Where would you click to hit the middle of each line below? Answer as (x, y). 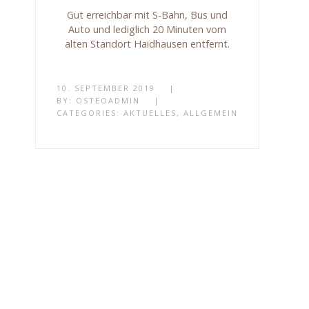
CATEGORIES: (90, 112)
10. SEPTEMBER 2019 (106, 88)
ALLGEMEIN (211, 112)
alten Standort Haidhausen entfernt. (148, 43)
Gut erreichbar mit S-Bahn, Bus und (148, 14)
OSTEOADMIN (108, 100)
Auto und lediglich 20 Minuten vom (148, 29)
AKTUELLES (150, 112)
